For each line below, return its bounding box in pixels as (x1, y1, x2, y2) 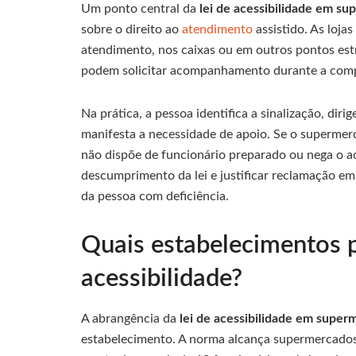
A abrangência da (81, 312, 180, 326)
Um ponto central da (81, 2, 199, 16)
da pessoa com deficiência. (81, 190, 229, 203)
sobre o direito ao (81, 23, 182, 37)
